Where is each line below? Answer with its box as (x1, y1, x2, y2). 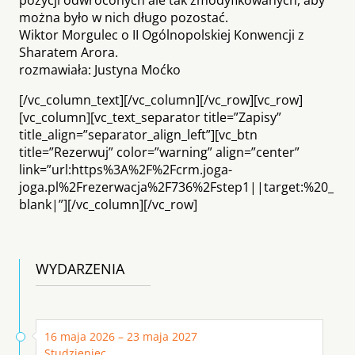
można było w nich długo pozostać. (19, 8, 228, 26)
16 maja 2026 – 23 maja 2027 (44, 328, 197, 344)
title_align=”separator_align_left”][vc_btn (19, 125, 258, 143)
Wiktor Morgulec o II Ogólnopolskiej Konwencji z (19, 25, 304, 44)
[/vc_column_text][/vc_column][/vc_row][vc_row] (19, 90, 303, 109)
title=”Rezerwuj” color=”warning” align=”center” (19, 143, 300, 161)
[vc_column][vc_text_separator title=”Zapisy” (19, 108, 281, 126)
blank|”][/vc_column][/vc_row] (19, 195, 197, 213)
